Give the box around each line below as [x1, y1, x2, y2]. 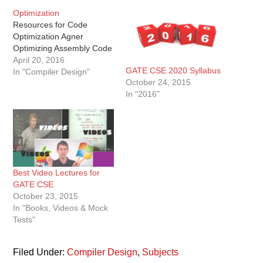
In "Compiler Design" [13, 67, 90, 76]
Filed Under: [13, 247, 68, 258]
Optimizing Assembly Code [13, 43, 113, 53]
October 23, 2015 [13, 191, 79, 201]
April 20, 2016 [13, 55, 65, 65]
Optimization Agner [13, 32, 84, 41]
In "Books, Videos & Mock [13, 203, 109, 213]
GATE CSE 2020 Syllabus [126, 66, 221, 76]
